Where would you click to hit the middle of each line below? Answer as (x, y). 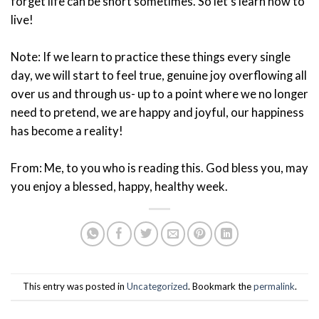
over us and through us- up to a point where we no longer (159, 94)
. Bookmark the (220, 286)
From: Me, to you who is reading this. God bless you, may (159, 168)
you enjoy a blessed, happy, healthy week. (119, 186)
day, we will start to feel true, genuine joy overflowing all (159, 75)
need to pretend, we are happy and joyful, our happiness (157, 112)
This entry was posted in (74, 286)
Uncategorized (157, 286)
